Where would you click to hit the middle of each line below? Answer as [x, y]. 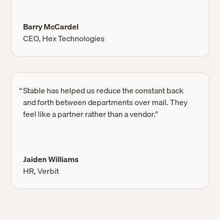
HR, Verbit [41, 171]
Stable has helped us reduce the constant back [104, 91]
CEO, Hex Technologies [64, 39]
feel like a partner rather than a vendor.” [91, 114]
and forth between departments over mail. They [106, 102]
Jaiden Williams [51, 159]
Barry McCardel [51, 27]
